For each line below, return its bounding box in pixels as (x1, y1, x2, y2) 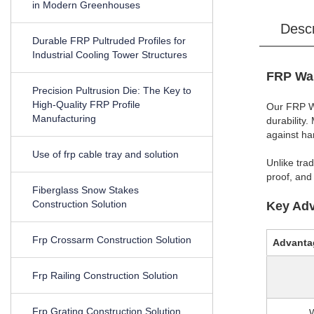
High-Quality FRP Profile (32, 99, 140, 110)
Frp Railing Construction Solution (32, 270, 178, 281)
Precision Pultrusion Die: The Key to (32, 85, 191, 96)
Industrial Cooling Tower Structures (32, 49, 187, 60)
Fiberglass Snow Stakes (32, 184, 139, 196)
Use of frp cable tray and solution (32, 149, 179, 160)
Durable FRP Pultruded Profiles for (32, 35, 186, 46)
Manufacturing (32, 113, 96, 124)
